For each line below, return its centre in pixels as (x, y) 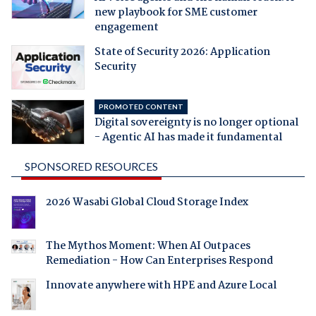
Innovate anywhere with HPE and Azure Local (161, 286)
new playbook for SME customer (176, 12)
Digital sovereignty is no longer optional (196, 123)
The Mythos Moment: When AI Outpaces (148, 247)
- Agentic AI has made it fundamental (188, 138)
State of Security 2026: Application (182, 52)
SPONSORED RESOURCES (91, 166)
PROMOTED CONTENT (141, 107)
